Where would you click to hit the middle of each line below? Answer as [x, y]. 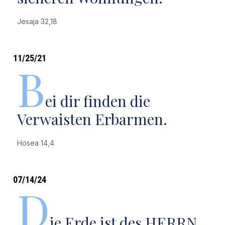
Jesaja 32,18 [39, 21]
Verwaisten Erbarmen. [92, 119]
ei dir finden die [97, 101]
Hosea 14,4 [37, 143]
